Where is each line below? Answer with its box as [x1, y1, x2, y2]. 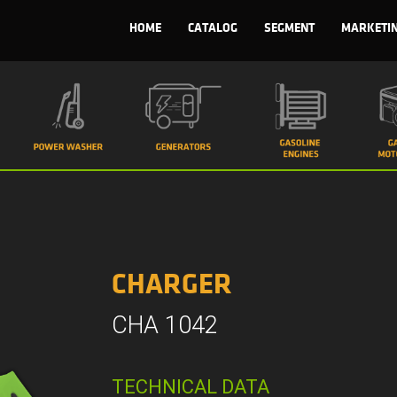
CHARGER [112, 269, 233, 301]
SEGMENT [264, 21, 315, 35]
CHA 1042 [112, 310, 219, 339]
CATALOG [188, 21, 237, 35]
